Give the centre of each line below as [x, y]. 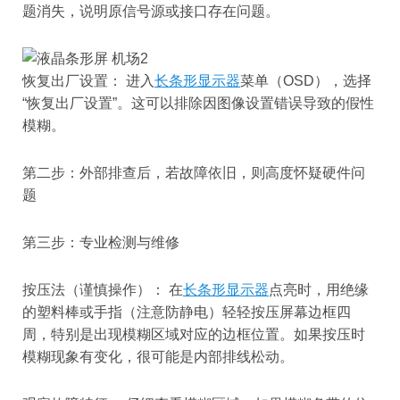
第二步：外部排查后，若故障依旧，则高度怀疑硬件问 [194, 173]
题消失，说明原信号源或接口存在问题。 [151, 12]
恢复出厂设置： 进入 [88, 81]
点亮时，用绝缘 [319, 290]
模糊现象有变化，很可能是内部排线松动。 [158, 357]
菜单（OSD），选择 [306, 81]
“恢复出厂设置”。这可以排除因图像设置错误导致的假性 [198, 104]
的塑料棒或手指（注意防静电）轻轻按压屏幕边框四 [187, 312]
